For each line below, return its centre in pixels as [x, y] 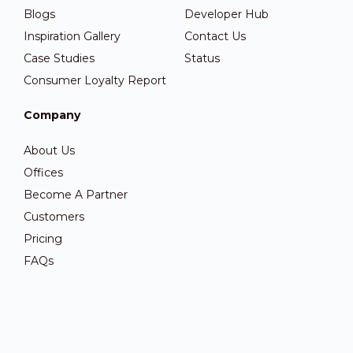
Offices [43, 172]
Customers [54, 216]
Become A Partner [76, 194]
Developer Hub [227, 14]
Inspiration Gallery [72, 36]
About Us [49, 150]
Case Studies [59, 58]
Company [52, 115]
